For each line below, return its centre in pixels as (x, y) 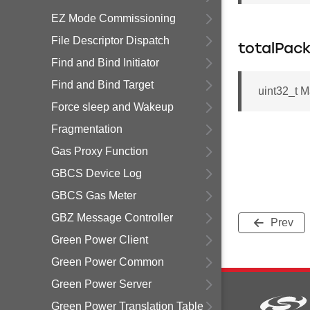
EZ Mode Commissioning (113, 18)
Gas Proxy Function (100, 151)
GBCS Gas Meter (94, 195)
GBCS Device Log (97, 173)
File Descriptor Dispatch (110, 40)
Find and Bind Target (102, 85)
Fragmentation (87, 129)
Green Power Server (101, 284)
